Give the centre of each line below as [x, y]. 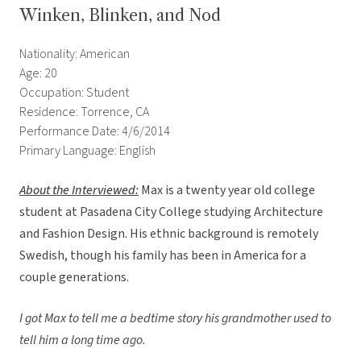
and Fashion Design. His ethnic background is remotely [169, 234]
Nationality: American [75, 54]
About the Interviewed [77, 191]
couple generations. [74, 278]
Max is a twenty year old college [227, 191]
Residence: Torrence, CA [84, 112]
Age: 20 [38, 74]
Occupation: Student [74, 93]
